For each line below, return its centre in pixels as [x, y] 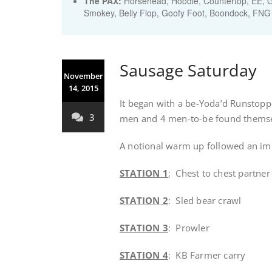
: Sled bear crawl [205, 200]
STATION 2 [144, 200]
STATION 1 [144, 173]
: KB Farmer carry [207, 255]
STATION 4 [144, 255]
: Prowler [189, 228]
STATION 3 [144, 228]
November [83, 76]
